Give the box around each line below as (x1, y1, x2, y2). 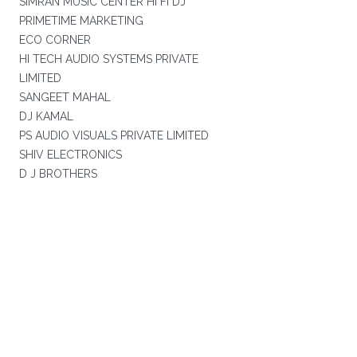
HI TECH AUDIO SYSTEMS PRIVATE (18, 53, 198, 65)
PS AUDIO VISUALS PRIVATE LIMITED (18, 129, 209, 142)
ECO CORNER (18, 33, 91, 46)
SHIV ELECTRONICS (18, 148, 122, 161)
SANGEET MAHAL (18, 91, 111, 104)
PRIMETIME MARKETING (18, 14, 143, 27)
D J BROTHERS (18, 167, 97, 180)
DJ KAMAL (18, 110, 73, 123)
